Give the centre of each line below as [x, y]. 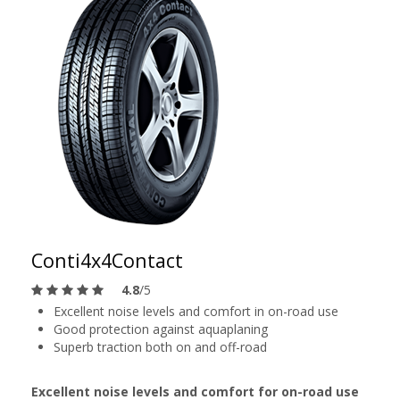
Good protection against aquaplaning [161, 329]
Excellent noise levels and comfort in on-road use [196, 311]
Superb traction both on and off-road [160, 347]
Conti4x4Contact [107, 260]
